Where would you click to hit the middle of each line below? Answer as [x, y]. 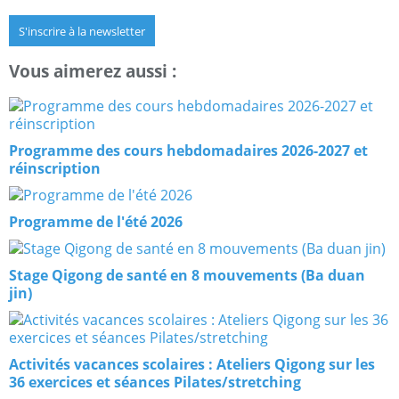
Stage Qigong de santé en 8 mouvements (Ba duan [187, 276]
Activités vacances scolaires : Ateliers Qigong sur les [192, 365]
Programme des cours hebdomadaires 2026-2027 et [188, 151]
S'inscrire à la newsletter [82, 31]
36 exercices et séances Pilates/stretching [155, 383]
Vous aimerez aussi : [93, 71]
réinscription [55, 169]
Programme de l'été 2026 [96, 222]
